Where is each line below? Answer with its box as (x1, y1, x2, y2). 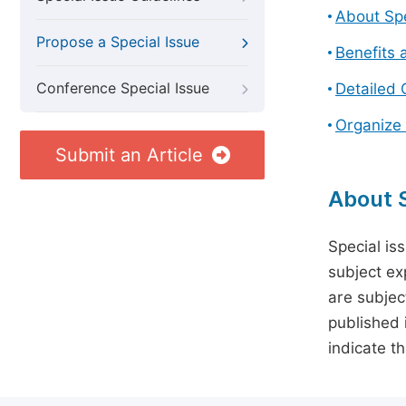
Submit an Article (54, 144, 203, 166)
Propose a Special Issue (36, 34, 199, 51)
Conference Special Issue (36, 80, 209, 97)
